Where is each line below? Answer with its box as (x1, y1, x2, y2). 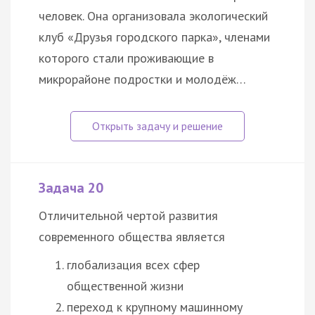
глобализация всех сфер (67, 256, 200, 273)
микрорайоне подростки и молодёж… (39, 70, 246, 87)
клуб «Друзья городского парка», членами (39, 28, 270, 45)
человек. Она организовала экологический (39, 7, 268, 24)
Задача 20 (39, 178, 103, 197)
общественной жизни (67, 277, 184, 294)
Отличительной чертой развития (39, 207, 218, 224)
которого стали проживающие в (39, 49, 214, 66)
